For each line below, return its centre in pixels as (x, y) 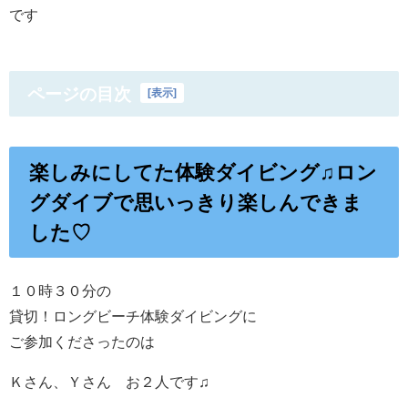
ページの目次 (79, 94)
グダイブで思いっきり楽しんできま (196, 202)
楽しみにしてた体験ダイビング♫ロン (204, 172)
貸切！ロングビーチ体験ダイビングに (133, 316)
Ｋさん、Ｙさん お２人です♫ (109, 382)
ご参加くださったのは (82, 342)
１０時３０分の (60, 291)
